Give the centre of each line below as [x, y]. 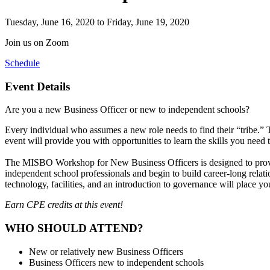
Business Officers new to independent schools [116, 262]
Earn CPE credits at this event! [64, 205]
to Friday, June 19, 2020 [143, 22]
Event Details [37, 86]
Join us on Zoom [37, 42]
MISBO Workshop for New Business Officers [110, 163]
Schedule [22, 63]
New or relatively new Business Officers [106, 251]
